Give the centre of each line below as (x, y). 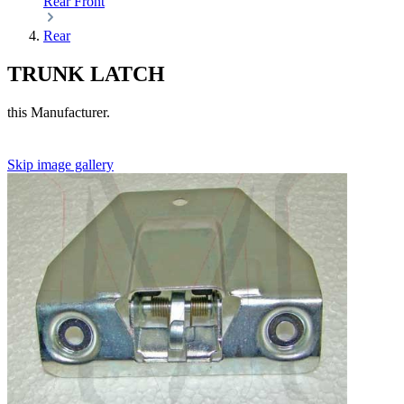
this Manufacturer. (59, 112)
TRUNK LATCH (86, 73)
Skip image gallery (60, 164)
